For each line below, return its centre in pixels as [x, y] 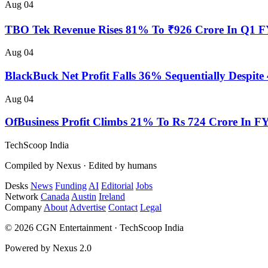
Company [23, 208]
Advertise [88, 208]
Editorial [117, 186]
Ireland [112, 197]
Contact [123, 208]
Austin [84, 197]
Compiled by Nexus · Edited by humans [81, 166]
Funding [71, 186]
